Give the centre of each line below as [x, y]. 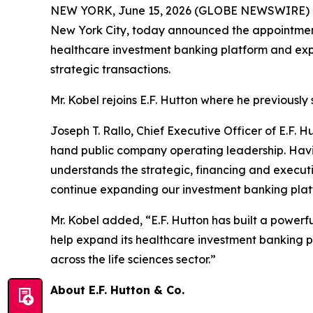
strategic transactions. [110, 70]
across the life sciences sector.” [133, 260]
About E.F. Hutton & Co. [117, 290]
